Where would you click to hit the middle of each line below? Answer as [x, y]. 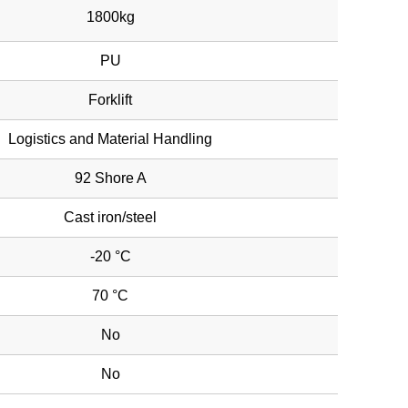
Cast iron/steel [110, 217]
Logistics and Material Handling [110, 139]
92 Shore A [110, 178]
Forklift [110, 100]
